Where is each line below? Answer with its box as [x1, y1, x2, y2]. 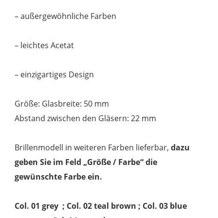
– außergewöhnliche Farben [15, 11, 117, 22]
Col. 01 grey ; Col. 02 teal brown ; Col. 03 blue [15, 200, 187, 212]
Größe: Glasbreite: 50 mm [15, 98, 109, 109]
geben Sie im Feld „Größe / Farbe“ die [15, 157, 158, 168]
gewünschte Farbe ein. [15, 171, 103, 182]
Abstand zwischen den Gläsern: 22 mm [15, 113, 157, 124]
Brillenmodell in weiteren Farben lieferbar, [15, 142, 171, 153]
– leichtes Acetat [15, 40, 74, 51]
